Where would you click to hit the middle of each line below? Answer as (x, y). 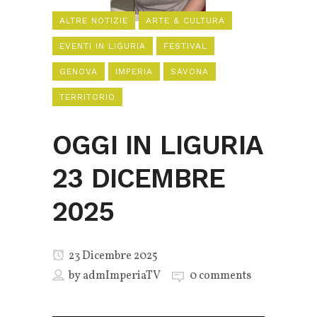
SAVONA (190, 71)
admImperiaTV (122, 276)
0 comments (220, 276)
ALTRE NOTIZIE (94, 20)
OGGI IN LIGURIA (157, 145)
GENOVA (79, 71)
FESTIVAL (185, 46)
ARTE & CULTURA (185, 20)
